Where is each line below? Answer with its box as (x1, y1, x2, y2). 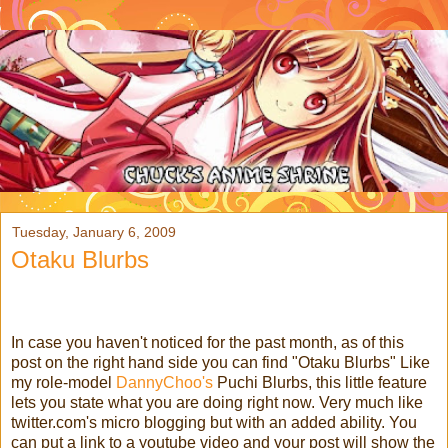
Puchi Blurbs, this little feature (217, 374, 427, 392)
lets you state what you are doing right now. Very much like (11, 394, 423, 412)
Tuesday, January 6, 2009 (12, 224, 176, 241)
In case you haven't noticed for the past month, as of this (11, 334, 404, 352)
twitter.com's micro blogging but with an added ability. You (11, 414, 417, 432)
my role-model (11, 374, 116, 392)
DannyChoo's (116, 374, 217, 392)
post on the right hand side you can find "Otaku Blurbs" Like (11, 354, 430, 372)
